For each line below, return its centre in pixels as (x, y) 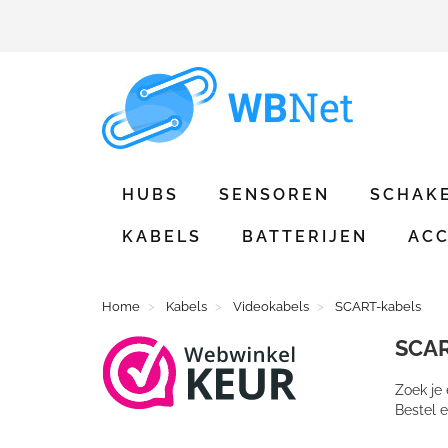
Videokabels (271, 306)
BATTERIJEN (305, 236)
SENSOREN (274, 194)
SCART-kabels (378, 306)
